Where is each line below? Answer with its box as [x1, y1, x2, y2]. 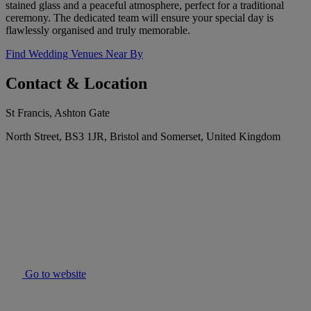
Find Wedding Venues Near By [6, 48, 143, 60]
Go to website [22, 268, 86, 280]
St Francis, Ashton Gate [6, 107, 110, 119]
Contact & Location [6, 74, 147, 93]
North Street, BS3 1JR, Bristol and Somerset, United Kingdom [6, 131, 280, 143]
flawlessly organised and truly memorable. [6, 24, 190, 37]
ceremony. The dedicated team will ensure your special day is [6, 12, 274, 24]
